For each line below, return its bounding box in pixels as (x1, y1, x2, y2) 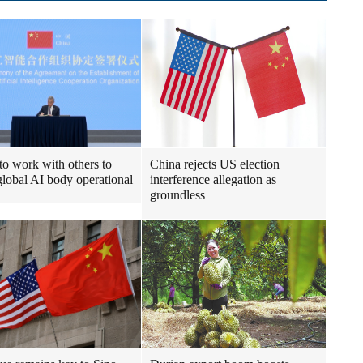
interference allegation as (150, 173, 276, 186)
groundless (150, 188, 205, 202)
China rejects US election (150, 157, 280, 171)
